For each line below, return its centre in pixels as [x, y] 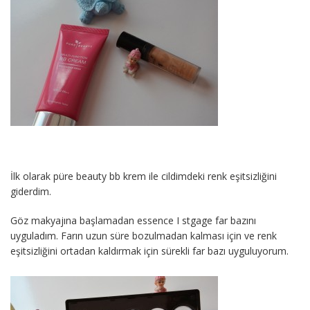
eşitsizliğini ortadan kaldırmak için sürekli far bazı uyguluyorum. [149, 251]
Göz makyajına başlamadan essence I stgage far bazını [133, 221]
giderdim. [31, 192]
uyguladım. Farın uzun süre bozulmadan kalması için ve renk [144, 236]
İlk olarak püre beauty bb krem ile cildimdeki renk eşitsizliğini [144, 176]
